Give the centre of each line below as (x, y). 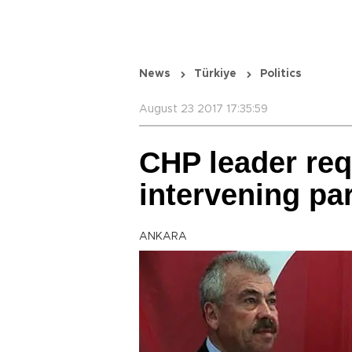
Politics (281, 74)
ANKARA (163, 236)
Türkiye (215, 74)
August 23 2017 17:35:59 (203, 109)
